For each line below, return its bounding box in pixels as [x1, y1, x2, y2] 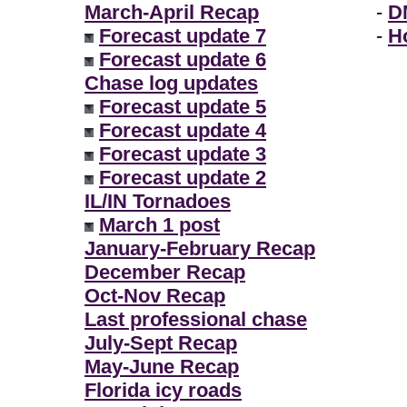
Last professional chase [84, 308, 307, 331]
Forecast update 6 [99, 48, 266, 71]
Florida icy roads [84, 379, 242, 402]
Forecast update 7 [99, 25, 266, 47]
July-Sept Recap [84, 332, 237, 354]
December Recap [84, 261, 245, 283]
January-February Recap [84, 237, 315, 260]
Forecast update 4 [99, 119, 266, 142]
